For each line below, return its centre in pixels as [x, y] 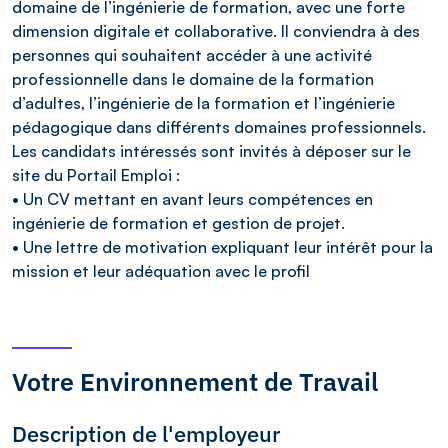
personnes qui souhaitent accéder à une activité [192, 54]
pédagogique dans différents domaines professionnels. [219, 126]
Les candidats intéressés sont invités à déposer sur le [211, 150]
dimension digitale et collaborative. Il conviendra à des [216, 30]
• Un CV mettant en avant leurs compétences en [192, 198]
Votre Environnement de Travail [195, 381]
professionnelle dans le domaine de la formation [193, 78]
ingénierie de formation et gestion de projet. [178, 222]
